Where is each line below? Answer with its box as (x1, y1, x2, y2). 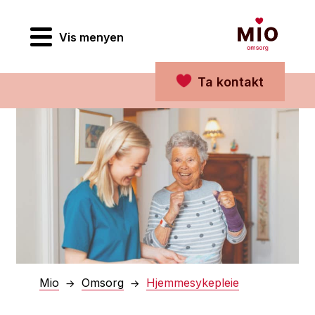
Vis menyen (59, 30, 124, 45)
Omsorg (82, 276, 124, 290)
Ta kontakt (198, 75, 264, 89)
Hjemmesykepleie (146, 276, 239, 290)
